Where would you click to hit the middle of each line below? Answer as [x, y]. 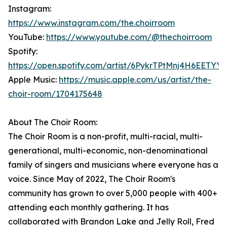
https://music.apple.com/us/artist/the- [135, 80]
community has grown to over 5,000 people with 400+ [113, 193]
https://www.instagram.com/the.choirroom [91, 23]
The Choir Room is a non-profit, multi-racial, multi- [105, 137]
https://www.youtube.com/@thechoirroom [129, 37]
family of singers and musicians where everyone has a [113, 165]
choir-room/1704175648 [55, 94]
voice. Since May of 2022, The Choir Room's [92, 179]
